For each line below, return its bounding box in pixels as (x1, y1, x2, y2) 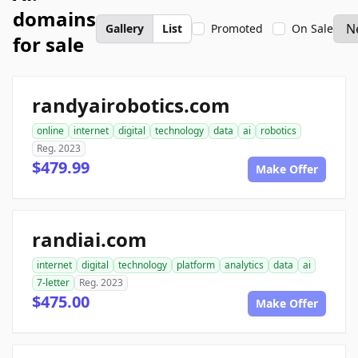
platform (177, 258, 215, 272)
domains (13, 6, 96, 32)
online (37, 124, 64, 137)
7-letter (37, 276, 70, 289)
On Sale (292, 21, 333, 36)
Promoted (211, 21, 263, 36)
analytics (225, 258, 264, 272)
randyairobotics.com (32, 92, 230, 118)
